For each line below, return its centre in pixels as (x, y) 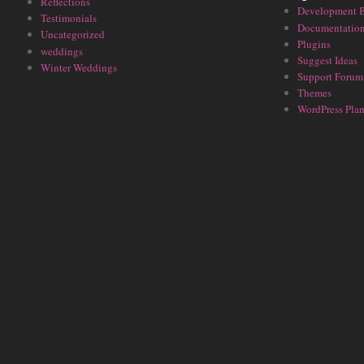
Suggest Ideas (327, 60)
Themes (314, 93)
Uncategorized (73, 35)
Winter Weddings (79, 67)
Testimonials (69, 18)
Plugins (314, 43)
